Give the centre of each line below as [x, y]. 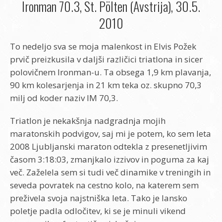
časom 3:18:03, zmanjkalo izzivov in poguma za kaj [110, 159]
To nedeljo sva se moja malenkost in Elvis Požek [103, 46]
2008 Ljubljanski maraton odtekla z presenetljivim [109, 146]
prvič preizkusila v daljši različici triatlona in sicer [106, 59]
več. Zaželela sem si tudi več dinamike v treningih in [110, 172]
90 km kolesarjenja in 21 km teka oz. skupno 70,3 [106, 85]
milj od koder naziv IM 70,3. [64, 98]
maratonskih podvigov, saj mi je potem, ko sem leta [111, 134]
